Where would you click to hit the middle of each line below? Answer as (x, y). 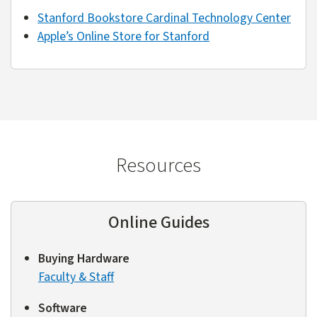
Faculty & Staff (76, 277)
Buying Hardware (84, 259)
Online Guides (158, 223)
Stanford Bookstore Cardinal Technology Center (164, 18)
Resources (158, 166)
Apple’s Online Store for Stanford (123, 37)
